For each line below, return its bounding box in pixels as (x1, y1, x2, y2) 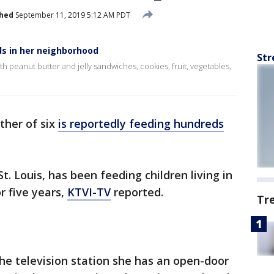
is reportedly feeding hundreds (58, 116, 224, 131)
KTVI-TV (67, 185, 111, 199)
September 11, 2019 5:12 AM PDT (13, 9, 130, 20)
